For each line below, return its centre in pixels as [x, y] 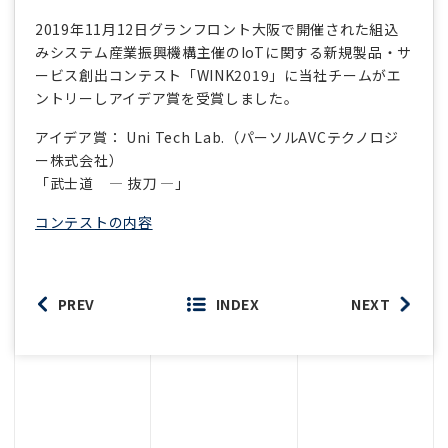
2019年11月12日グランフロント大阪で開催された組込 [217, 29]
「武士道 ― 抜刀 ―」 [112, 183]
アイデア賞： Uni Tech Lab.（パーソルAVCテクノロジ [217, 137]
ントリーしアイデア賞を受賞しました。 [167, 98]
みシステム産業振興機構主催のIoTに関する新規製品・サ [223, 52]
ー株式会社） [79, 160]
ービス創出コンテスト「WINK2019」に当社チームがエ [218, 75]
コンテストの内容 [94, 222]
